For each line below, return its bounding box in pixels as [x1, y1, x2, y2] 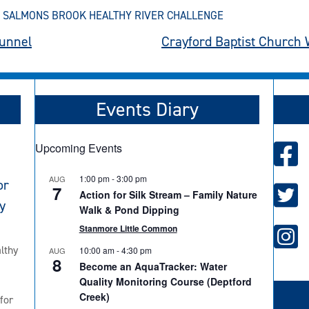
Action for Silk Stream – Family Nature [79, 188, 257, 202]
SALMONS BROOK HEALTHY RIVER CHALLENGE [3, 8, 223, 23]
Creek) [79, 290, 110, 304]
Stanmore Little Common [79, 222, 177, 235]
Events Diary [96, 97, 199, 123]
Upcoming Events [34, 140, 122, 157]
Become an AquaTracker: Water [79, 259, 227, 274]
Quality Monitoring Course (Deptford [79, 275, 252, 289]
